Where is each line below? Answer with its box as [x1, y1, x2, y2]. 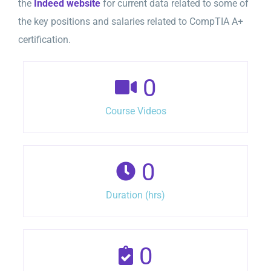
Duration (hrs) [106, 189, 165, 201]
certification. [18, 33, 71, 45]
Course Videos [105, 105, 166, 117]
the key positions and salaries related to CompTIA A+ [18, 15, 243, 27]
